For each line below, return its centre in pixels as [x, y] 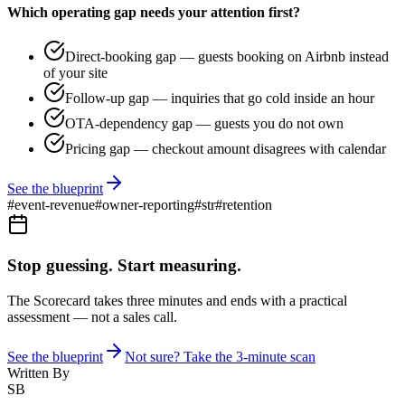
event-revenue [55, 205]
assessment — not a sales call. [92, 316]
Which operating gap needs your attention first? [154, 13]
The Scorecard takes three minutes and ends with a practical [177, 300]
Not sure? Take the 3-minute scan [220, 356]
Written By [38, 372]
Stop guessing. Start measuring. [124, 266]
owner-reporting [148, 205]
